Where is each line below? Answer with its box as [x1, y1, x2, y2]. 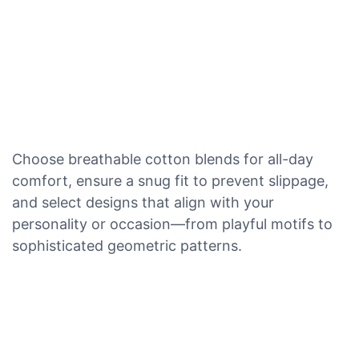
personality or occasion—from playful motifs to [12, 215, 333, 232]
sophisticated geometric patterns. [12, 236, 242, 254]
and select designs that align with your [12, 193, 274, 211]
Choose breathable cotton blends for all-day [12, 150, 313, 167]
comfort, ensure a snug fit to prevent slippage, [12, 171, 329, 189]
